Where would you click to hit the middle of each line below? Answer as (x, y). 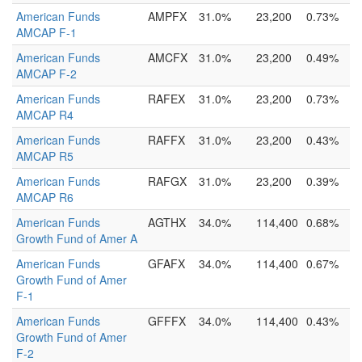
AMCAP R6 (45, 197)
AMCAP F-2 (46, 74)
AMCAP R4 (45, 115)
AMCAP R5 (45, 156)
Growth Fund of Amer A (77, 238)
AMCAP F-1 (46, 32)
